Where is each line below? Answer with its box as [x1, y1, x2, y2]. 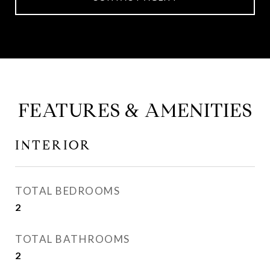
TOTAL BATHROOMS [15, 233, 130, 245]
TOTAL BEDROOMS [15, 184, 120, 197]
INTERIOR [15, 137, 92, 153]
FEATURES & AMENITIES [17, 98, 253, 122]
